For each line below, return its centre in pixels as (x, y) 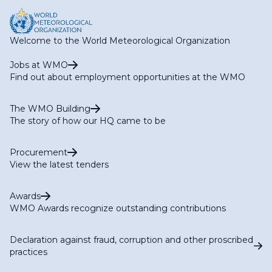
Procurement (39, 152)
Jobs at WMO (39, 65)
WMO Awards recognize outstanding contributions (118, 208)
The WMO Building (50, 108)
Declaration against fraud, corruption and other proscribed (131, 240)
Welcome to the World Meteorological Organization (120, 40)
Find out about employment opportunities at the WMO (127, 77)
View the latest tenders (59, 164)
